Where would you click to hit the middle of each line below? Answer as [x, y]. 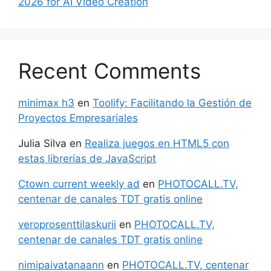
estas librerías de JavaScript [87, 158]
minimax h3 [46, 103]
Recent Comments [109, 70]
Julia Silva [42, 143]
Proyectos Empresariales [78, 118]
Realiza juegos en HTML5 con [157, 143]
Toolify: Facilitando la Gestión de [172, 103]
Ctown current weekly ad [79, 184]
